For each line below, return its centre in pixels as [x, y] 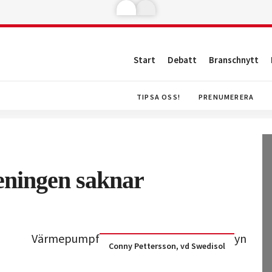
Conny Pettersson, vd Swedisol [167, 246]
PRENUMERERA [226, 97]
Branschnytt [234, 60]
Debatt [182, 60]
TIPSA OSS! [158, 97]
